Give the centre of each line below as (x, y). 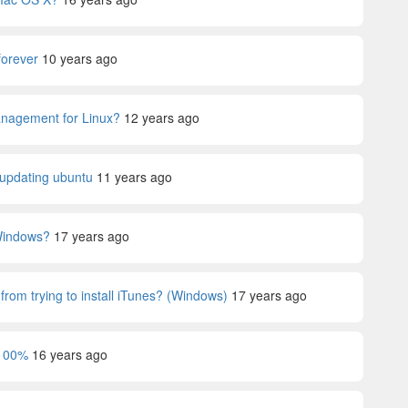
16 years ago (70, 354)
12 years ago (162, 117)
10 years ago (80, 58)
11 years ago (134, 177)
